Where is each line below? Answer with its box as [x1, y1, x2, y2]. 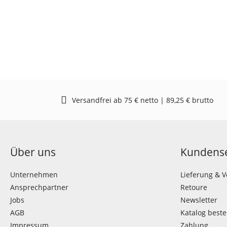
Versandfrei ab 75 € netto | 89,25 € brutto [71, 95, 213, 105]
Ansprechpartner [10, 182, 68, 192]
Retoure [180, 182, 207, 192]
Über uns [10, 145, 56, 159]
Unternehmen [10, 170, 58, 179]
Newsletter [180, 195, 217, 205]
